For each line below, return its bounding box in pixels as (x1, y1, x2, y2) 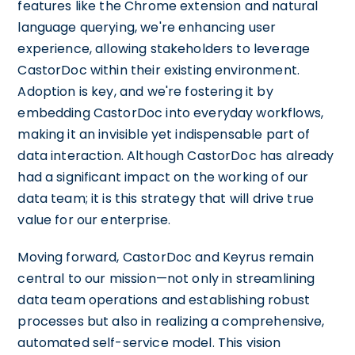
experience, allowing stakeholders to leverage (17, 39, 311, 58)
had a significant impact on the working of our (17, 167, 309, 186)
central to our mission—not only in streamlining (17, 269, 315, 288)
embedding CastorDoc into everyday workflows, (17, 103, 323, 122)
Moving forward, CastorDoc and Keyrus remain (17, 247, 314, 266)
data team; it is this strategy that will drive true (17, 189, 315, 208)
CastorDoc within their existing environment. (17, 60, 300, 79)
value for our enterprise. (17, 210, 171, 229)
